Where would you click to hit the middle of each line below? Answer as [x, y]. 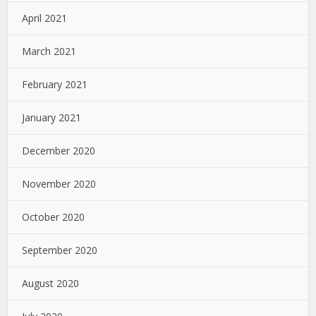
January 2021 [52, 117]
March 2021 [49, 51]
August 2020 [51, 283]
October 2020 [54, 217]
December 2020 [59, 150]
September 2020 [60, 250]
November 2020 [59, 183]
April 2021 [45, 18]
